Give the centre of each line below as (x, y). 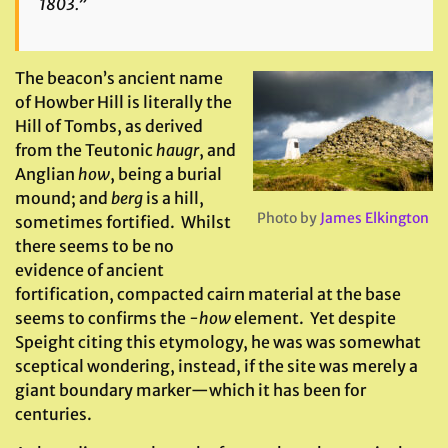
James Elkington (374, 218)
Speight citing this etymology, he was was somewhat (218, 342)
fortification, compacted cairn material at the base (208, 294)
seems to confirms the (102, 318)
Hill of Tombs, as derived (109, 126)
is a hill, (173, 198)
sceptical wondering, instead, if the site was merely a (216, 366)
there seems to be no (94, 246)
